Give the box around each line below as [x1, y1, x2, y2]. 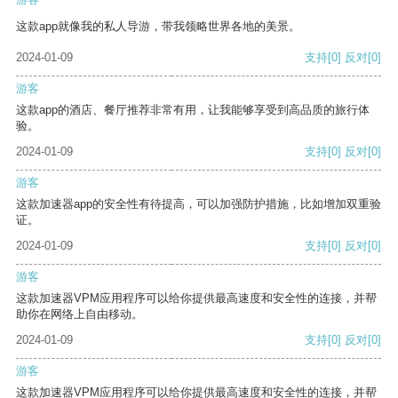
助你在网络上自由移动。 [16, 307, 143, 322]
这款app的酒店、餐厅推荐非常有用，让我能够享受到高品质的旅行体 [16, 103, 370, 117]
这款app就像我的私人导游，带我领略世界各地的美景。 [16, 20, 300, 34]
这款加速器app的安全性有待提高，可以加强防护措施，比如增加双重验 [16, 197, 381, 211]
